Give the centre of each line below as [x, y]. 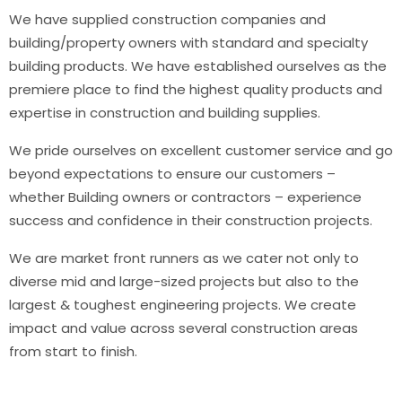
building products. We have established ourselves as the [198, 66]
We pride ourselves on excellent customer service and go [201, 150]
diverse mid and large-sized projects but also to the [184, 281]
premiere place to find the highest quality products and [196, 89]
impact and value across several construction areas [184, 328]
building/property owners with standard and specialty [188, 42]
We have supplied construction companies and [167, 19]
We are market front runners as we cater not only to [184, 258]
